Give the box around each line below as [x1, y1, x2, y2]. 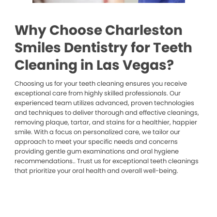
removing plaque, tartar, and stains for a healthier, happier [15, 118, 197, 127]
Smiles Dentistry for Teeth [15, 38, 192, 58]
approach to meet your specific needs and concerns [15, 137, 178, 147]
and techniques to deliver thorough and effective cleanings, [15, 108, 199, 118]
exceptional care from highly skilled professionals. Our [15, 89, 181, 98]
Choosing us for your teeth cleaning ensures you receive [15, 79, 187, 89]
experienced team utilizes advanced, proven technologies [15, 98, 194, 108]
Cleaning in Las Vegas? [15, 56, 174, 75]
